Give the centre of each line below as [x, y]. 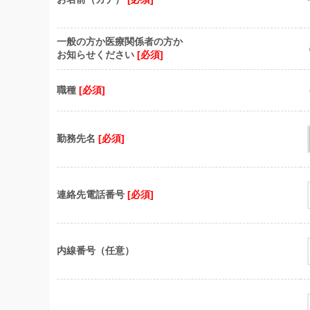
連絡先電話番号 [92, 194]
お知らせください [97, 55]
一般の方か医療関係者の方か [120, 42]
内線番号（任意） [95, 250]
